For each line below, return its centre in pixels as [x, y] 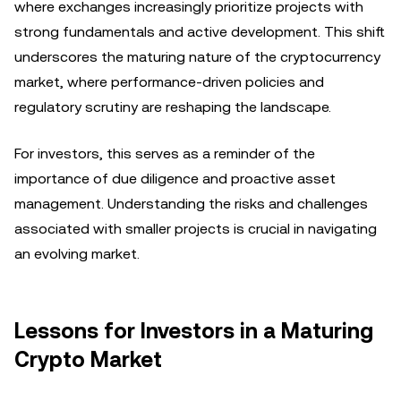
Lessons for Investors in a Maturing [194, 331]
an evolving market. [77, 254]
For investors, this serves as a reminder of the [165, 154]
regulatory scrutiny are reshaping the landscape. [173, 107]
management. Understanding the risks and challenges [191, 204]
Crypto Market [88, 360]
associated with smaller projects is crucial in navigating [196, 229]
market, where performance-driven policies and [169, 82]
